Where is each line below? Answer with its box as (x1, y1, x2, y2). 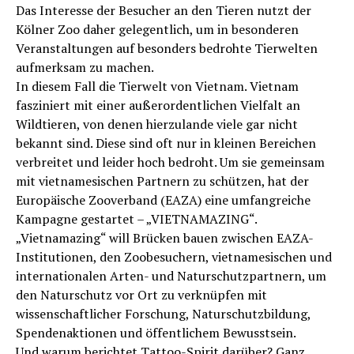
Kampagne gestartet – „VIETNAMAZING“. (16, 209, 258, 228)
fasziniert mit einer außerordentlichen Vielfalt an (16, 96, 300, 114)
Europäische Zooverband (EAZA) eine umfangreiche (16, 190, 311, 209)
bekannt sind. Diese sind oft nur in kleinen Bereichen (16, 134, 316, 152)
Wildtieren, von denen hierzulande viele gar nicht (16, 115, 298, 133)
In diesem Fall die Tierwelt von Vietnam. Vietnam (16, 77, 299, 95)
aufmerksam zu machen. (16, 58, 154, 76)
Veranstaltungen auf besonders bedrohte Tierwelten (16, 39, 318, 57)
